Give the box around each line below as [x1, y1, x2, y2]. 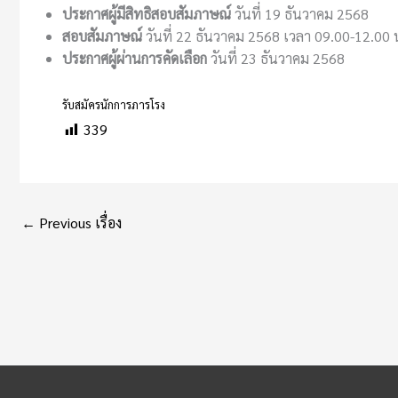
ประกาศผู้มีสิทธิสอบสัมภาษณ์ [62, 4, 231, 23]
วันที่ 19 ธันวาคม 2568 [231, 4, 369, 23]
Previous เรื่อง [36, 212, 122, 232]
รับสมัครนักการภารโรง [62, 96, 165, 112]
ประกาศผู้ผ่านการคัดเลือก [62, 48, 207, 68]
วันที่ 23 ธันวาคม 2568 [207, 48, 345, 68]
